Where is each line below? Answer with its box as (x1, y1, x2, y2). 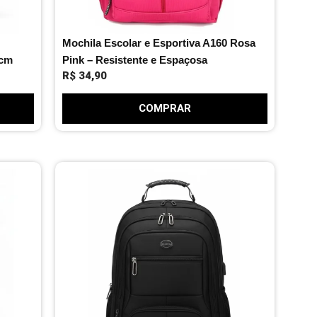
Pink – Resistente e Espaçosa (62, 53, 207, 66)
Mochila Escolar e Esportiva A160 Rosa (62, 36, 255, 49)
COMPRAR (138, 102, 191, 115)
